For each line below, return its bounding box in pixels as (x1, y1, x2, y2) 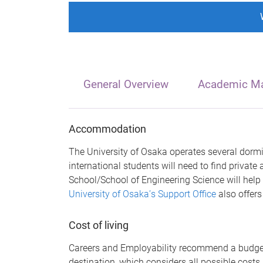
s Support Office (151, 188, 216, 200)
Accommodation (69, 123, 149, 135)
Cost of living (69, 219, 131, 232)
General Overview (83, 77, 168, 91)
